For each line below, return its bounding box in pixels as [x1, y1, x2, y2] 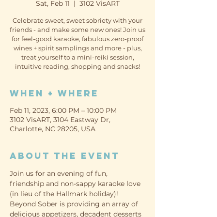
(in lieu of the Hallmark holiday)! [10, 189, 118, 198]
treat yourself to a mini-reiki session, [21, 53, 134, 61]
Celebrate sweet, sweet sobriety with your [13, 16, 142, 24]
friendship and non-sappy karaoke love [10, 179, 142, 188]
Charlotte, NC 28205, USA [10, 124, 95, 133]
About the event [10, 150, 120, 161]
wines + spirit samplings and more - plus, [13, 44, 142, 52]
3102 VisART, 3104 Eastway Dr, [10, 115, 110, 124]
